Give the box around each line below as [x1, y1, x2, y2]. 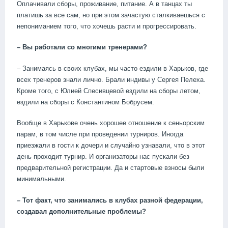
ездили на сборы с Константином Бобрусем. [17, 98, 154, 106]
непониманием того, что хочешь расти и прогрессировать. [17, 22, 196, 30]
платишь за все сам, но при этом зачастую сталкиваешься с [17, 11, 205, 19]
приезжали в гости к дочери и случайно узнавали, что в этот [17, 141, 205, 150]
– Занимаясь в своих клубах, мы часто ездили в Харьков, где [17, 64, 208, 72]
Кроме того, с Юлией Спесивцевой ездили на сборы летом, [17, 87, 201, 95]
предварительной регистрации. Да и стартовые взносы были [17, 164, 204, 172]
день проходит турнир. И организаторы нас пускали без [17, 153, 189, 161]
